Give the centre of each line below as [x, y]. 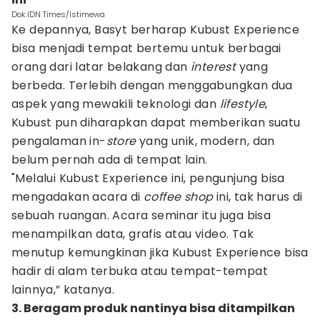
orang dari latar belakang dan [101, 67]
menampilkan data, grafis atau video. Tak [132, 234]
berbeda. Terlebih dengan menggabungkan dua [152, 85]
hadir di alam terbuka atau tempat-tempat [140, 271]
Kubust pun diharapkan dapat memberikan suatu [156, 122]
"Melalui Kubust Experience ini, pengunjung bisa [148, 178]
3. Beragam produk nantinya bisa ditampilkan [153, 308]
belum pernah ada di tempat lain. [110, 160]
